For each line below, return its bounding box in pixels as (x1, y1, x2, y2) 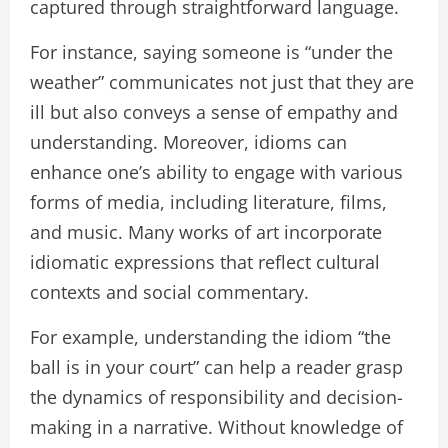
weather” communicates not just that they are (30, 69, 414, 94)
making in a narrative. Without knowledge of (30, 414, 403, 439)
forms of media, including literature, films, (30, 189, 387, 214)
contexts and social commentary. (30, 279, 309, 304)
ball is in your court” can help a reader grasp (30, 354, 403, 379)
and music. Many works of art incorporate (30, 219, 382, 244)
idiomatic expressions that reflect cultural (30, 249, 380, 274)
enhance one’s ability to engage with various (30, 159, 403, 184)
